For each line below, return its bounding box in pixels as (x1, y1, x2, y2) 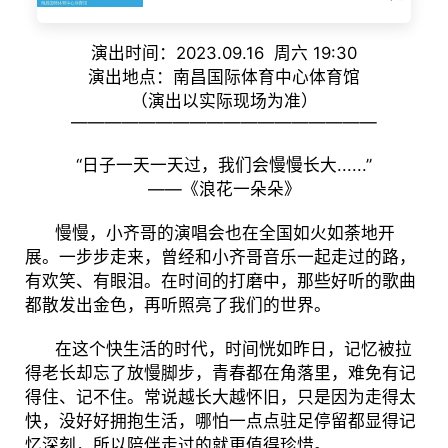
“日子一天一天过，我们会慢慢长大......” (76, 155, 372, 176)
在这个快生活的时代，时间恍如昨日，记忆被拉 (24, 339, 412, 360)
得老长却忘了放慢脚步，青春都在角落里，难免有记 (24, 363, 416, 384)
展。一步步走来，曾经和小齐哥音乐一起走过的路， (24, 247, 416, 268)
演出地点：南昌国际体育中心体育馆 (88, 67, 360, 88)
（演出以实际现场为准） (130, 91, 318, 112)
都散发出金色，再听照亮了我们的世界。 (24, 295, 331, 316)
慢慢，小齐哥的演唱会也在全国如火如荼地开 (24, 223, 395, 244)
